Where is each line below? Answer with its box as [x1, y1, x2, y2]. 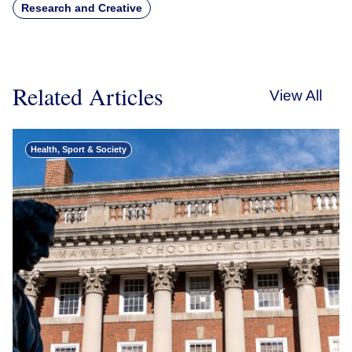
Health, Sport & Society [31, 145, 126, 155]
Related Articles [13, 80, 163, 112]
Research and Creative [21, 2, 142, 15]
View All [269, 87, 322, 104]
